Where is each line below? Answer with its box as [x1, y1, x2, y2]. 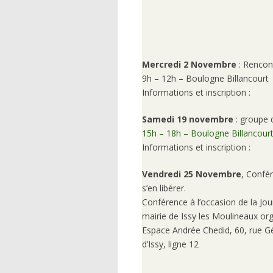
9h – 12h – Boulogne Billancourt [142, 73, 269, 85]
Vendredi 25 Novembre [142, 168, 241, 180]
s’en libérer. [142, 182, 186, 194]
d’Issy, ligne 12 [142, 238, 199, 250]
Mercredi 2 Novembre [142, 58, 236, 71]
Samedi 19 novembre [142, 113, 233, 126]
